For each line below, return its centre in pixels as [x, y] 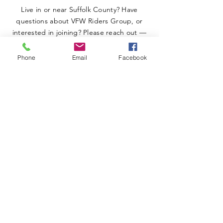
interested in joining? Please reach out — [79, 32]
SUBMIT [80, 157]
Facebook [133, 57]
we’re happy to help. [79, 44]
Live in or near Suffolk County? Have [79, 9]
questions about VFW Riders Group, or [79, 21]
